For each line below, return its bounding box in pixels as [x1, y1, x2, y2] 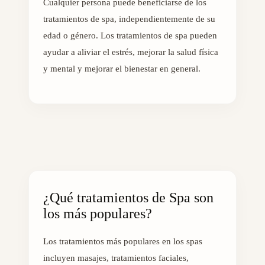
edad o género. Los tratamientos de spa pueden [43, 30, 217, 40]
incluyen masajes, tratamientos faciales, [43, 253, 189, 263]
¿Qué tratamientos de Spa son [43, 190, 214, 206]
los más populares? [43, 206, 152, 222]
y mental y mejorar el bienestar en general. [43, 63, 201, 73]
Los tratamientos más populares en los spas [43, 237, 202, 247]
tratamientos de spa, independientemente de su [43, 14, 215, 24]
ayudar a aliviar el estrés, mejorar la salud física [43, 47, 218, 57]
